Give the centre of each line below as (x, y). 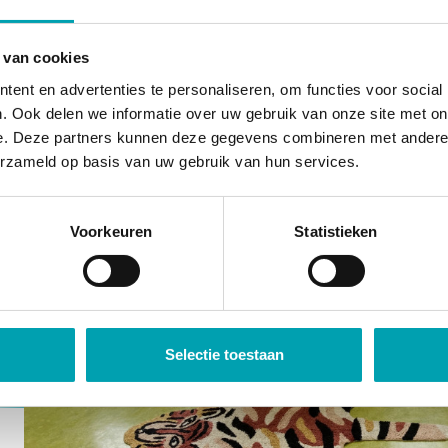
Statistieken (336, 231)
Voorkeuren (111, 231)
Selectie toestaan (224, 354)
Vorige (37, 250)
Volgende (35, 366)
